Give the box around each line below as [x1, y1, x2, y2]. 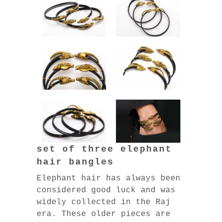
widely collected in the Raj [37, 197, 170, 207]
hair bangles [37, 157, 114, 167]
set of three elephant [37, 144, 172, 154]
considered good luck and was [37, 185, 175, 195]
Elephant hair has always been [37, 173, 180, 183]
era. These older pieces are [37, 209, 170, 219]
